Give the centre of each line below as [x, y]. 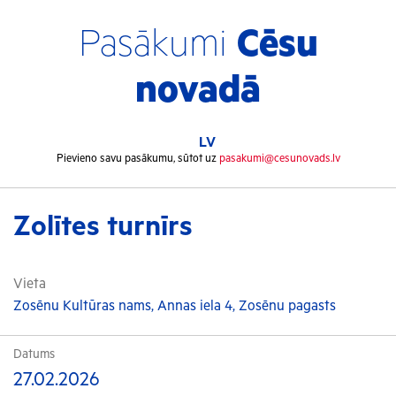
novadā [198, 91]
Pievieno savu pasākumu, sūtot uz [137, 159]
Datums [34, 354]
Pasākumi [157, 45]
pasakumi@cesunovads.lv [279, 159]
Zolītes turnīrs [103, 227]
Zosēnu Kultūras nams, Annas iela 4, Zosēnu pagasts [175, 306]
